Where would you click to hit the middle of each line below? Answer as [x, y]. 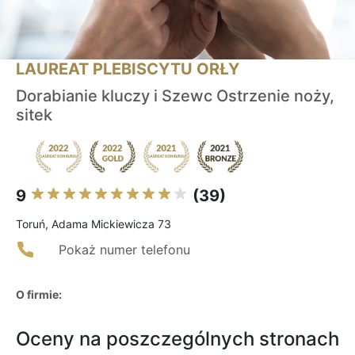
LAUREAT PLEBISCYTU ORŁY [128, 69]
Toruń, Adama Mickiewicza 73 [94, 224]
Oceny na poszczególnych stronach [177, 339]
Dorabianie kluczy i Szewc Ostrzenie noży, [175, 96]
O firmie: [39, 295]
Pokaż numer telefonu [124, 250]
